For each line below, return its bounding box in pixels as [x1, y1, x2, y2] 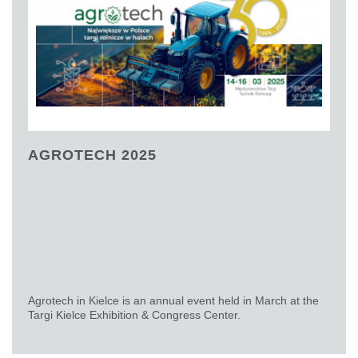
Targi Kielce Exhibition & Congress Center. [28, 308, 244, 322]
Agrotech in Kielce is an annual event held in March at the [28, 294, 319, 308]
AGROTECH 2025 [28, 147, 157, 164]
